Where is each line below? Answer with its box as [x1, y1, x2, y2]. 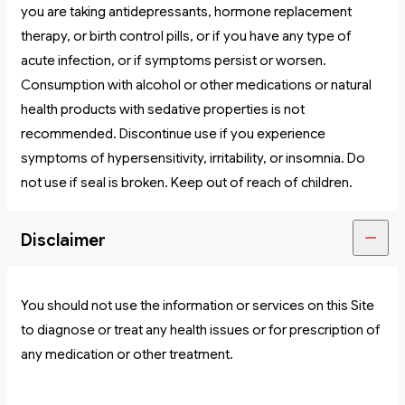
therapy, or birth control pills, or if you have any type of [21, 28, 352, 45]
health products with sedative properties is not [21, 101, 305, 118]
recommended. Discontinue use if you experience [21, 126, 325, 143]
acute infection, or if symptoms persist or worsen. [21, 52, 326, 70]
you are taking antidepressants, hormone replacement [21, 4, 352, 21]
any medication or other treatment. [21, 346, 233, 363]
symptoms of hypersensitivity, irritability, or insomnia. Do [21, 150, 365, 167]
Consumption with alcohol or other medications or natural [21, 77, 372, 94]
